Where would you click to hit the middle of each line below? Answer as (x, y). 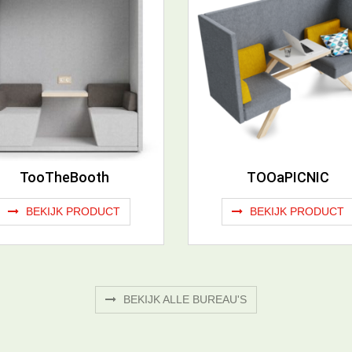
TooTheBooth (64, 178)
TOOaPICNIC (288, 178)
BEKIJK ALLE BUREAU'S (183, 300)
